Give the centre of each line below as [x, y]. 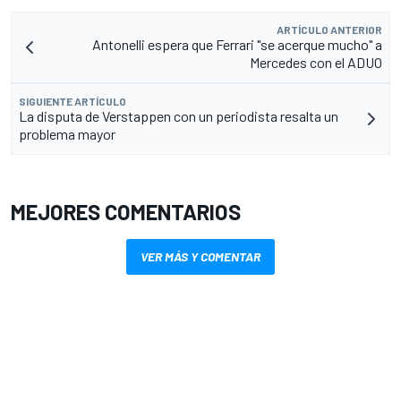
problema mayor [67, 133]
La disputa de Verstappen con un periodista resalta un [179, 115]
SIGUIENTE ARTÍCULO [73, 101]
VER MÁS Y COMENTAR [200, 256]
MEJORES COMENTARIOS [126, 211]
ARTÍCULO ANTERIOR [329, 29]
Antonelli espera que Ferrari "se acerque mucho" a [237, 44]
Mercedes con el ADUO [316, 62]
